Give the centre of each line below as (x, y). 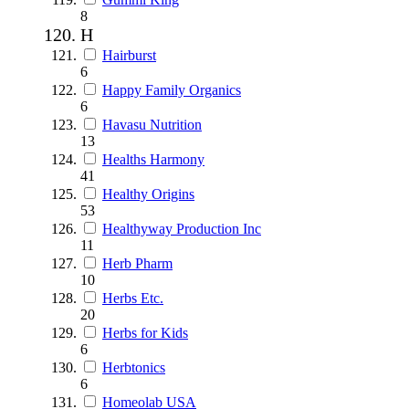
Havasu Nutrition (152, 124)
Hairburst (129, 55)
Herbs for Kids (145, 332)
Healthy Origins (148, 194)
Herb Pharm (137, 263)
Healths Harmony (153, 159)
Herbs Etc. (133, 298)
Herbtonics (134, 367)
